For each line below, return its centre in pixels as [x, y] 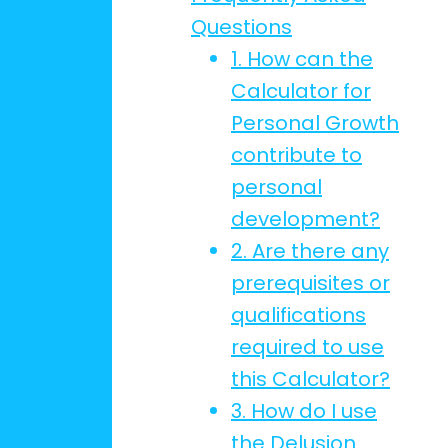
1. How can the [302, 59]
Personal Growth [315, 123]
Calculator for [301, 91]
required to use [307, 347]
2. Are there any [310, 251]
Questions [241, 27]
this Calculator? [310, 379]
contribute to [296, 155]
